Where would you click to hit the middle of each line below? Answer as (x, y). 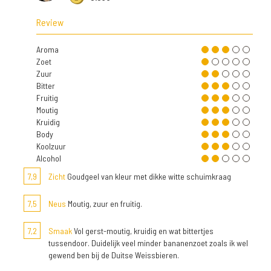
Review (50, 22)
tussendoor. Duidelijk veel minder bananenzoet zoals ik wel (148, 243)
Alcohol (49, 158)
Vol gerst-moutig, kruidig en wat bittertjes (143, 230)
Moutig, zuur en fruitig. (104, 203)
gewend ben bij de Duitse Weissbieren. (114, 255)
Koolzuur (51, 146)
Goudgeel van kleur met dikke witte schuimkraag (148, 176)
